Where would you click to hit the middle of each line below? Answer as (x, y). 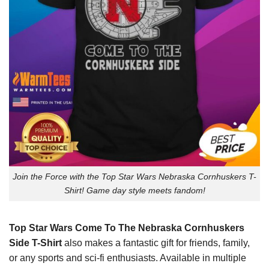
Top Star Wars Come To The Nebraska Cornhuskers (127, 228)
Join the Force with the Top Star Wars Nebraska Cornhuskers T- (134, 177)
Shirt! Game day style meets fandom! (134, 191)
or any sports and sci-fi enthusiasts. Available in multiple (128, 258)
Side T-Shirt (35, 243)
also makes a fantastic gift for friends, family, (156, 243)
